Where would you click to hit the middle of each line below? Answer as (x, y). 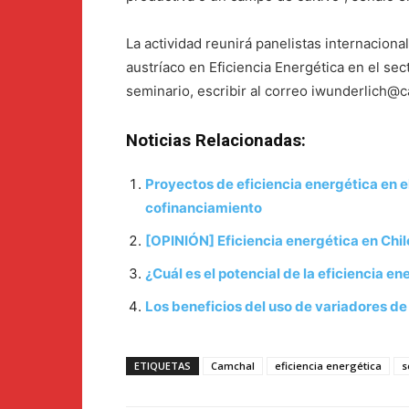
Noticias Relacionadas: (216, 141)
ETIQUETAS (163, 366)
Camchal (233, 366)
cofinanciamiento (204, 208)
